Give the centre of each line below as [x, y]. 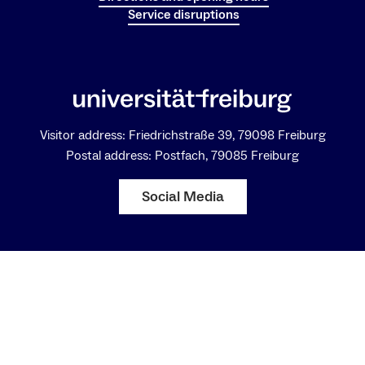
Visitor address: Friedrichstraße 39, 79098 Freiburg [182, 136]
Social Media [182, 197]
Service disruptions [184, 14]
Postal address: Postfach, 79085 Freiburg [182, 156]
